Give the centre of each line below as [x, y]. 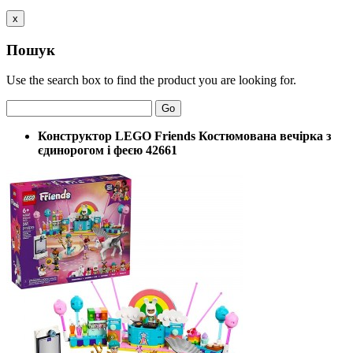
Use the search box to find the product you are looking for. [151, 80]
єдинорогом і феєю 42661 [108, 150]
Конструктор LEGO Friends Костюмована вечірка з [184, 136]
